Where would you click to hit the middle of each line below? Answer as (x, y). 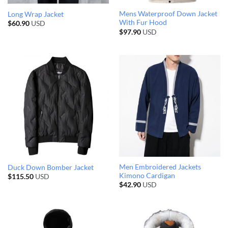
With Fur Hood (143, 23)
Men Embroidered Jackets (160, 167)
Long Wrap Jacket (35, 14)
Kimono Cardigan (147, 175)
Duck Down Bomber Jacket (50, 167)
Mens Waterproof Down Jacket (168, 14)
